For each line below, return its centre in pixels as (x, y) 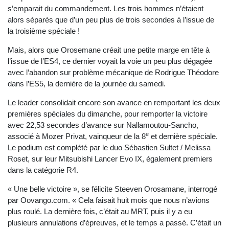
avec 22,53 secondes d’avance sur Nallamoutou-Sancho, (103, 125)
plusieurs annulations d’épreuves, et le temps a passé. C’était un (114, 223)
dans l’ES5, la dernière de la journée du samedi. (87, 84)
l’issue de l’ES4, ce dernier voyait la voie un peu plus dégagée (110, 61)
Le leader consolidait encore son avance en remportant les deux (114, 103)
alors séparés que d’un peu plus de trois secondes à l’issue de (111, 20)
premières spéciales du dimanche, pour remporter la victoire (108, 114)
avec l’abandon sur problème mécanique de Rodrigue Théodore (113, 73)
